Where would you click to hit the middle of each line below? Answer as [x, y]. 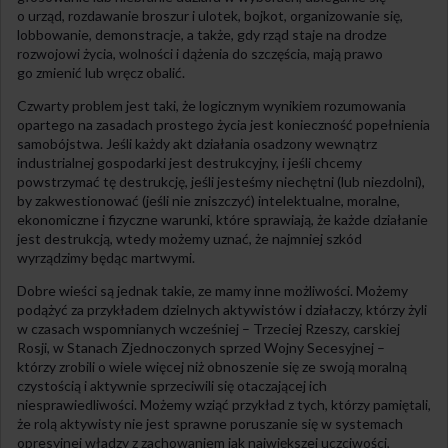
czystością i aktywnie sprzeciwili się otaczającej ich [172, 385]
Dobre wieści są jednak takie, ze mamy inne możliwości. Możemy [212, 290]
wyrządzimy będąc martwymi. [106, 257]
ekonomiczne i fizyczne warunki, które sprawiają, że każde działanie [222, 219]
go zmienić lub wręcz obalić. [101, 72]
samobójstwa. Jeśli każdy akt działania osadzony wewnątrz [197, 143]
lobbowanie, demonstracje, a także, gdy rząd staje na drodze [202, 34]
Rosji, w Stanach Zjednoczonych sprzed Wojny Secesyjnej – [201, 347]
